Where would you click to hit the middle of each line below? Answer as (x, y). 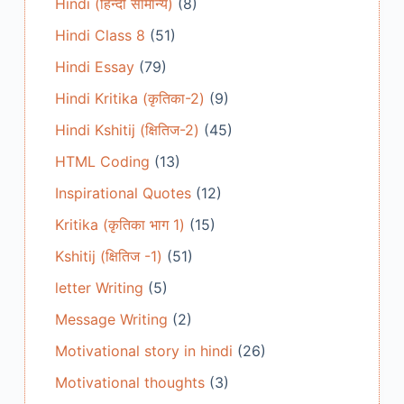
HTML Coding (102, 162)
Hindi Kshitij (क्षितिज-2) (127, 130)
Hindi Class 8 (100, 36)
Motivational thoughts (129, 383)
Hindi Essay (94, 67)
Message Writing (111, 320)
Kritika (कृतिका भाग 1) (119, 225)
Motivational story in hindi (143, 351)
